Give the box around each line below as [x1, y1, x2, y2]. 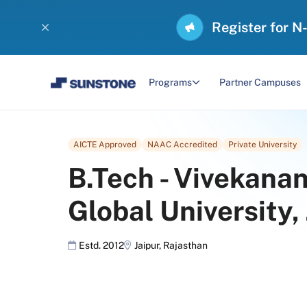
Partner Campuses [219, 77, 301, 88]
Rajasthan [163, 240, 208, 251]
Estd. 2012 [79, 240, 124, 251]
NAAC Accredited [147, 140, 217, 149]
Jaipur [134, 240, 159, 251]
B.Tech [68, 162, 154, 194]
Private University [228, 140, 297, 149]
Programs [148, 77, 192, 88]
